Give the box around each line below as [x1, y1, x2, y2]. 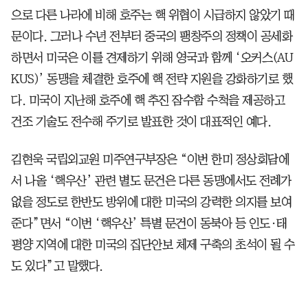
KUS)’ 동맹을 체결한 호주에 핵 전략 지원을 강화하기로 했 [11, 72, 292, 85]
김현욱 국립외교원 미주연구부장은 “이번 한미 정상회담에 [11, 153, 289, 166]
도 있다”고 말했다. [11, 259, 103, 272]
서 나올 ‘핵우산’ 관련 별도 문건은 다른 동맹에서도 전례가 [11, 174, 291, 187]
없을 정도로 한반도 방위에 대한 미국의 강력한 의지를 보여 [11, 195, 291, 208]
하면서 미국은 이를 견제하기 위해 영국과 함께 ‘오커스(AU [11, 51, 294, 64]
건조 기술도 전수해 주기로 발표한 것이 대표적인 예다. [11, 115, 271, 128]
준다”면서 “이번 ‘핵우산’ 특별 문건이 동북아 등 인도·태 [11, 217, 287, 230]
